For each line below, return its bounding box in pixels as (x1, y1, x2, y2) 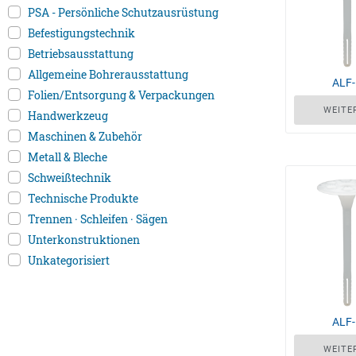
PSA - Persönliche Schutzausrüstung (28, 5, 219, 21)
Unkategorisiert (28, 253, 110, 269)
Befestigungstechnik (28, 25, 135, 41)
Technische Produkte (28, 191, 138, 207)
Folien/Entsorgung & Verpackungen (28, 87, 215, 103)
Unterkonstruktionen (28, 232, 140, 248)
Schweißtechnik (28, 170, 111, 186)
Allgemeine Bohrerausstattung (28, 67, 188, 83)
